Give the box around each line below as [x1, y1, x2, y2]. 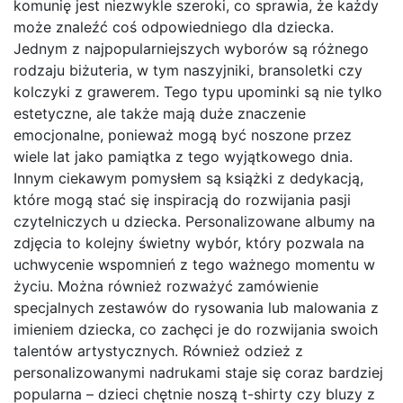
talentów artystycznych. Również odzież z [13, 342, 303, 361]
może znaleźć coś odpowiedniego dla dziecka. [13, 18, 334, 37]
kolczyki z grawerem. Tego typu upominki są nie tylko [13, 83, 382, 102]
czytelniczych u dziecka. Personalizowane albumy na [13, 212, 375, 231]
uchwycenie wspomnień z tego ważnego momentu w [13, 255, 375, 274]
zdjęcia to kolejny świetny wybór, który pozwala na [13, 234, 364, 253]
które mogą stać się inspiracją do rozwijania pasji [13, 191, 351, 210]
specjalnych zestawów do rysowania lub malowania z [13, 299, 379, 318]
